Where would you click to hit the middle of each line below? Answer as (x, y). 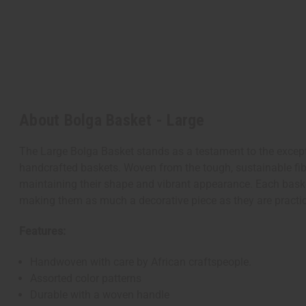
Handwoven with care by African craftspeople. (141, 262)
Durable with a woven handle (100, 295)
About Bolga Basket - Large (112, 121)
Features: (42, 232)
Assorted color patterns (86, 279)
